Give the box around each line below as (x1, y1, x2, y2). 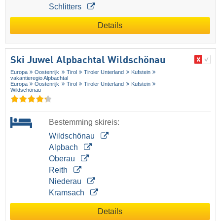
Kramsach (48, 188, 86, 197)
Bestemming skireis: (48, 117, 119, 126)
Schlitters (48, 2, 83, 11)
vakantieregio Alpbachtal (10, 74, 68, 81)
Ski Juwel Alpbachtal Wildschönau (10, 55, 165, 66)
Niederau (48, 177, 83, 185)
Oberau (48, 154, 77, 163)
